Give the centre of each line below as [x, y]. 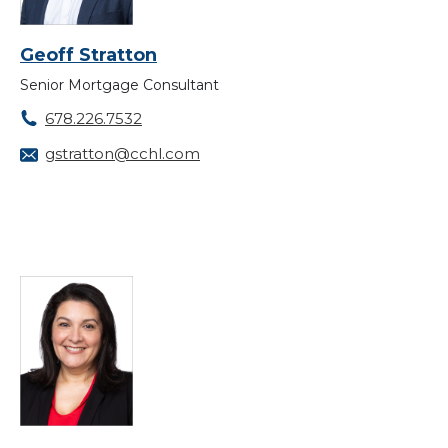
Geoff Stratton [88, 55]
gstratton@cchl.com [122, 154]
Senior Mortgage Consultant [119, 85]
